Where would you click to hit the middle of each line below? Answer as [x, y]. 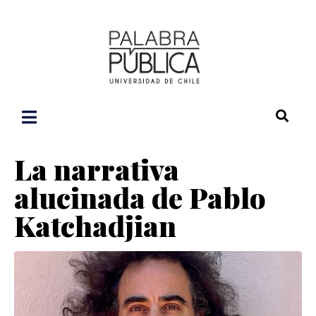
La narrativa [97, 169]
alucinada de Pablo [140, 197]
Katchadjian [95, 226]
